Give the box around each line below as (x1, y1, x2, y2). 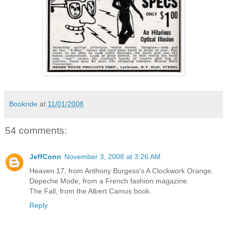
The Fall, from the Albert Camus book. (29, 187, 152, 196)
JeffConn (29, 153, 61, 161)
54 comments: (5, 125, 67, 136)
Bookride (9, 99, 37, 108)
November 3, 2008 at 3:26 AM (64, 153, 161, 161)
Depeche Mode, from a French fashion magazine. (29, 177, 189, 185)
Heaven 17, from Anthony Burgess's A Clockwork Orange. (29, 167, 213, 175)
